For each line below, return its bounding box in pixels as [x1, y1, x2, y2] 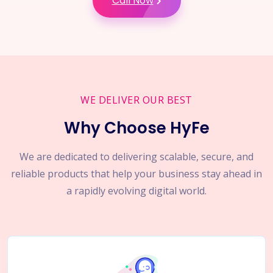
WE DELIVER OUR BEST [80, 93, 193, 107]
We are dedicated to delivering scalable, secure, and [19, 149, 253, 163]
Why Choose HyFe [63, 116, 210, 139]
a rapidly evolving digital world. [66, 183, 207, 197]
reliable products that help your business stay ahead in [11, 166, 262, 180]
